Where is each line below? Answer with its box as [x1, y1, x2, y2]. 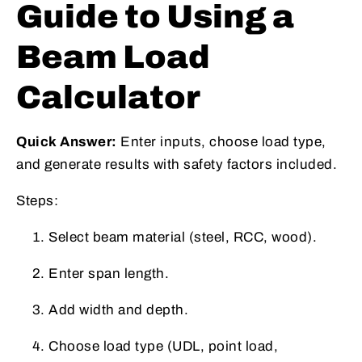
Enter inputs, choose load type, [116, 134, 326, 150]
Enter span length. [48, 266, 169, 282]
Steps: [16, 193, 58, 209]
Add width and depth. [48, 302, 188, 318]
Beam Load [16, 40, 210, 75]
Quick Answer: [16, 134, 117, 150]
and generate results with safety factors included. [16, 157, 337, 173]
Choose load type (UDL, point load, [48, 339, 278, 355]
